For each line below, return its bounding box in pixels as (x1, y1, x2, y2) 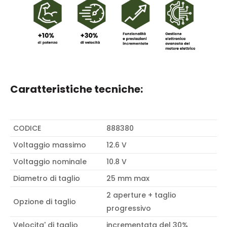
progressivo (106, 203, 151, 214)
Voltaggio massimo (13, 140, 86, 150)
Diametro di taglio (13, 173, 80, 184)
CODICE (13, 123, 41, 134)
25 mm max (106, 173, 149, 184)
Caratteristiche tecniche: (10, 82, 143, 97)
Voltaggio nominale (13, 157, 87, 167)
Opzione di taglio (13, 197, 76, 207)
